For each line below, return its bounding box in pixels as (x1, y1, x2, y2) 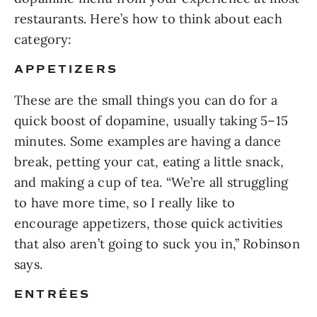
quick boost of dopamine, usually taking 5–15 (14, 112, 288, 129)
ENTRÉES (14, 288, 91, 300)
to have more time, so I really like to (14, 194, 235, 211)
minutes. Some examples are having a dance (14, 132, 282, 149)
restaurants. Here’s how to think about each (14, 10, 282, 27)
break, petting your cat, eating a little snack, (14, 153, 284, 170)
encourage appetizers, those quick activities (14, 214, 282, 231)
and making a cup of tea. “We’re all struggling (14, 173, 289, 190)
